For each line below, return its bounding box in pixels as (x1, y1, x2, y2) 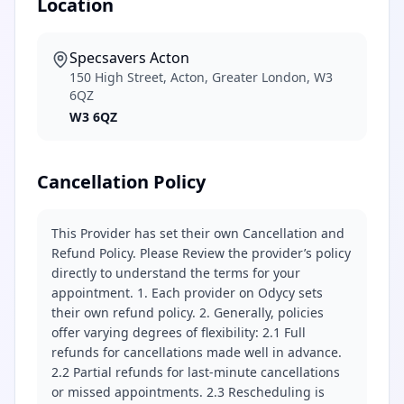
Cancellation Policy (37, 170, 206, 194)
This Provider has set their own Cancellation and (51, 225, 344, 242)
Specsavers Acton (69, 48, 189, 68)
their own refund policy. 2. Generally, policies (51, 304, 324, 321)
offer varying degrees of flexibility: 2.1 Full (51, 324, 306, 341)
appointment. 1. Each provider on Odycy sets (51, 284, 323, 301)
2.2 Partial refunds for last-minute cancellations (51, 363, 340, 381)
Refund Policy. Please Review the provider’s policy (51, 244, 351, 262)
